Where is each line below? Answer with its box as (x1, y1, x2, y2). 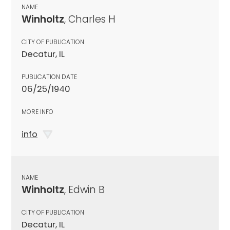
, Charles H (64, 12, 116, 26)
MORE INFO (22, 107, 53, 116)
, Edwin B (64, 182, 105, 197)
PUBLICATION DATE (22, 72, 77, 81)
